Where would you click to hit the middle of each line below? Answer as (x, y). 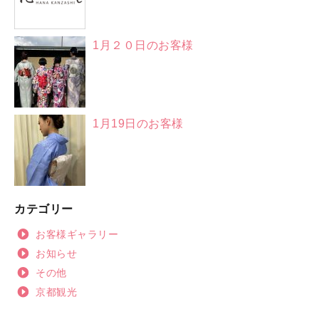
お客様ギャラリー (77, 234)
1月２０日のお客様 (143, 45)
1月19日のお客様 (138, 123)
